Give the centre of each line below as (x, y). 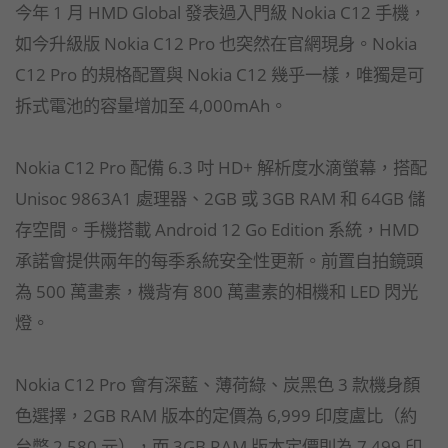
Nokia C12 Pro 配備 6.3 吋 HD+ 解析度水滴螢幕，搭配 (221, 166)
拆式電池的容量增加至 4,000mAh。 (151, 104)
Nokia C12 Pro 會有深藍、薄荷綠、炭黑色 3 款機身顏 (217, 383)
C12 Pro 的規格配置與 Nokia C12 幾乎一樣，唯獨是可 (219, 73)
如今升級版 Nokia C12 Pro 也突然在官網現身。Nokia (216, 42)
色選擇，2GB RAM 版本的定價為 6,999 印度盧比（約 (216, 414)
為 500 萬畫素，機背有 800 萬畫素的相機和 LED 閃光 (216, 290)
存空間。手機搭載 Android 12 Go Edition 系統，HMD (217, 228)
